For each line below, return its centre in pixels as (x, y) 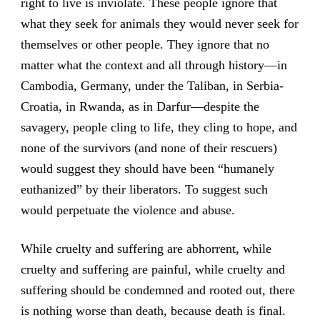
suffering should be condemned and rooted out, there (157, 290)
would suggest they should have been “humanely (147, 168)
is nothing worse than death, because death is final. (153, 310)
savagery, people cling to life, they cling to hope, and (159, 127)
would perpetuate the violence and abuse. (127, 210)
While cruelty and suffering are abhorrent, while (146, 248)
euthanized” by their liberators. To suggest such (144, 189)
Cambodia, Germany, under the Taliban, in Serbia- (152, 85)
